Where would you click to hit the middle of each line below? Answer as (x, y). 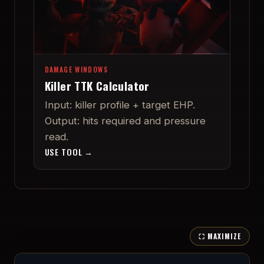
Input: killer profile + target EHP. (120, 105)
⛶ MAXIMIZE (220, 236)
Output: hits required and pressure (125, 121)
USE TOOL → (69, 151)
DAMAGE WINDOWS (76, 69)
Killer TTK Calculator (97, 85)
